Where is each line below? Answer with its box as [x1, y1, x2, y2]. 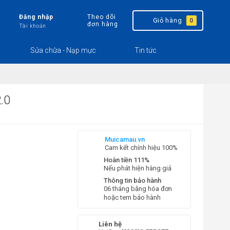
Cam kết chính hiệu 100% [105, 144, 178, 151]
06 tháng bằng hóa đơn [104, 185, 172, 193]
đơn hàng [87, 21, 118, 28]
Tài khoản [19, 23, 46, 29]
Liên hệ [99, 220, 122, 228]
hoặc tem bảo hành [104, 194, 161, 201]
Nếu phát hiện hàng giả [104, 164, 171, 172]
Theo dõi [87, 13, 116, 21]
